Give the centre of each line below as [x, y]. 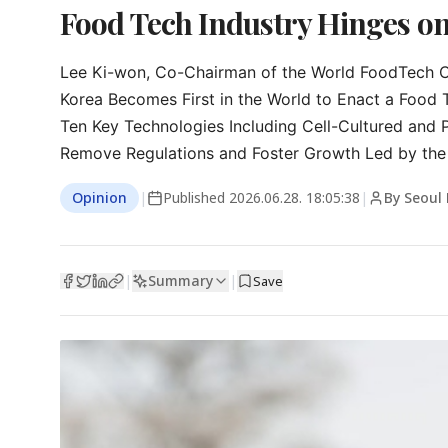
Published [196, 197]
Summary [180, 280]
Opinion [99, 197]
